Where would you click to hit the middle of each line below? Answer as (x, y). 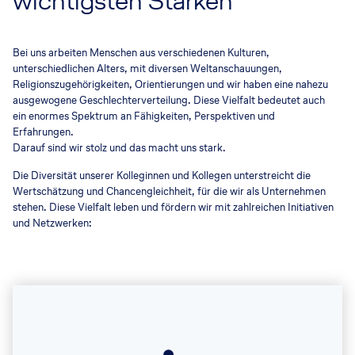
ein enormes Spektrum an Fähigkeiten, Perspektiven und (144, 116)
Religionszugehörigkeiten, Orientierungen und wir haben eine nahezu (170, 85)
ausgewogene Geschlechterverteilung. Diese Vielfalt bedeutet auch (169, 101)
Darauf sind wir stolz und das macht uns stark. (119, 148)
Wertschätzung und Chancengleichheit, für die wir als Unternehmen (169, 192)
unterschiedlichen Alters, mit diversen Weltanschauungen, (147, 69)
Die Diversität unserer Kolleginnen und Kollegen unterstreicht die (162, 176)
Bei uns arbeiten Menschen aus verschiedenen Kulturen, (141, 53)
